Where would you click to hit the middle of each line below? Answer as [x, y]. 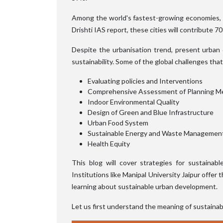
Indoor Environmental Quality [133, 102]
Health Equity [109, 143]
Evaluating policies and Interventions [145, 81]
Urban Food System [118, 122]
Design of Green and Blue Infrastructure [151, 112]
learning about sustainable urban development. [145, 186]
